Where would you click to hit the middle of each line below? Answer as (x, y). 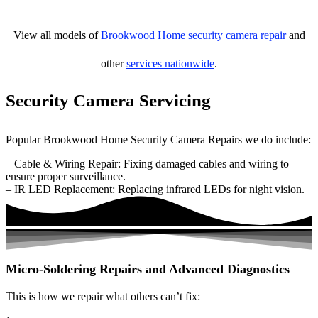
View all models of (57, 35)
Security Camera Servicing (108, 100)
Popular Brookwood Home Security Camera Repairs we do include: (158, 139)
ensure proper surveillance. (66, 176)
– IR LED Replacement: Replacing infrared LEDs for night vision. (155, 189)
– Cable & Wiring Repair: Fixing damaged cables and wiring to (147, 164)
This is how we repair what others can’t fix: (103, 297)
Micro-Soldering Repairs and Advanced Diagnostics (148, 269)
